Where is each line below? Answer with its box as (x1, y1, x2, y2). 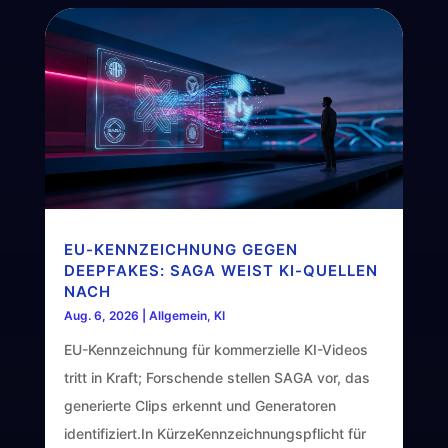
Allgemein (148, 307, 207, 323)
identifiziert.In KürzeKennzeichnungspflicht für (63, 424, 366, 442)
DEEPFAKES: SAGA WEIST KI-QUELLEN (63, 260, 378, 280)
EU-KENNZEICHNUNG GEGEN (63, 239, 298, 259)
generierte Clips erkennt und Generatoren (63, 396, 336, 414)
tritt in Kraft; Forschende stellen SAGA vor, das (63, 368, 370, 386)
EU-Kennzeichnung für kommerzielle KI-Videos (63, 340, 368, 358)
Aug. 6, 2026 (63, 307, 139, 323)
